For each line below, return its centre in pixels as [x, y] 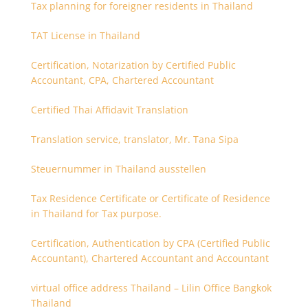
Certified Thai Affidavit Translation [109, 110]
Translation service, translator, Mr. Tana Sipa [134, 139]
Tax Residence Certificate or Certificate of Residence [150, 198]
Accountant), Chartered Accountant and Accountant [150, 258]
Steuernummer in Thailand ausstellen [118, 169]
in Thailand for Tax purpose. [96, 213]
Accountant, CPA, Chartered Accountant [122, 80]
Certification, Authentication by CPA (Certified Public [150, 243]
